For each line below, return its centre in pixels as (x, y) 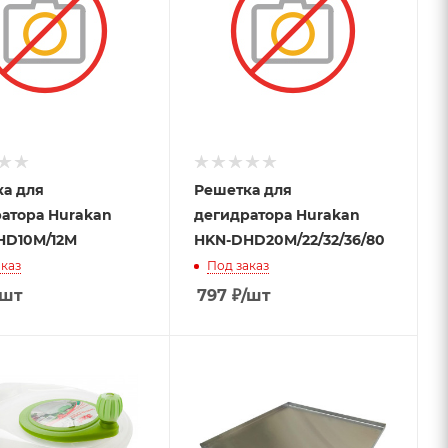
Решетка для (242, 189)
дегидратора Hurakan (276, 214)
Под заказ (237, 265)
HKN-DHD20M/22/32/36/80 (289, 239)
